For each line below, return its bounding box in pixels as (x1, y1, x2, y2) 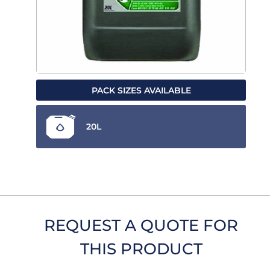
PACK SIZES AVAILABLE (91, 84, 191, 96)
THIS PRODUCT (80, 239, 202, 259)
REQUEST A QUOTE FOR (44, 216, 238, 236)
